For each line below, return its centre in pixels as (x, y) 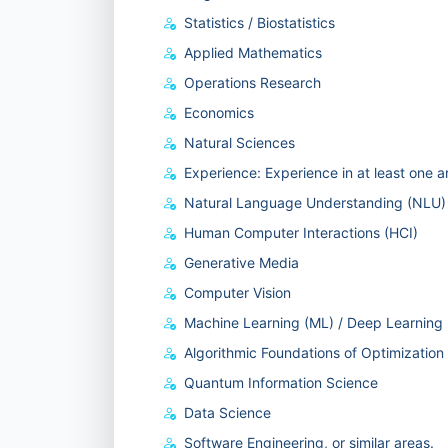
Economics (219, 112)
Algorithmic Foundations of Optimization (314, 352)
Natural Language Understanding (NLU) (315, 202)
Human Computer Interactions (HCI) (301, 232)
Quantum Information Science (281, 382)
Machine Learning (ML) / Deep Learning (313, 322)
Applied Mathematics (253, 52)
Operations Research (252, 82)
